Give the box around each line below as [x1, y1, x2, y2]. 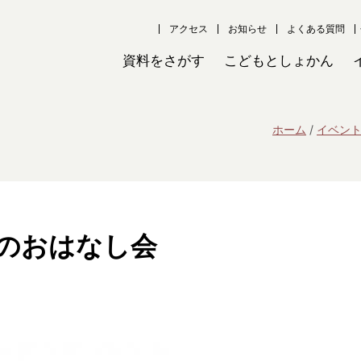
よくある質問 [286, 22, 345, 35]
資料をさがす [122, 52, 205, 69]
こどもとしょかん [224, 52, 334, 69]
